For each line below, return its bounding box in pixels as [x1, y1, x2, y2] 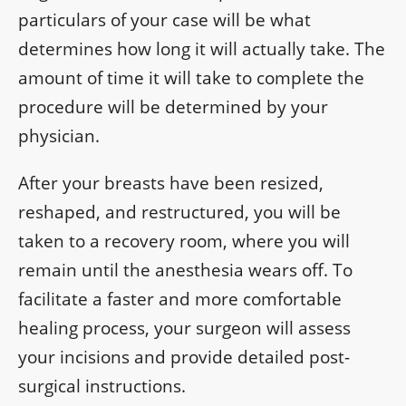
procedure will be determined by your [18, 95, 328, 120]
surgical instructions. [18, 374, 186, 399]
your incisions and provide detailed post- [18, 345, 350, 370]
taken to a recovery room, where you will [18, 229, 350, 254]
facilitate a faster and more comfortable [18, 287, 342, 312]
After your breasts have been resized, [18, 171, 324, 196]
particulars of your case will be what [18, 8, 311, 33]
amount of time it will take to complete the [18, 66, 364, 91]
